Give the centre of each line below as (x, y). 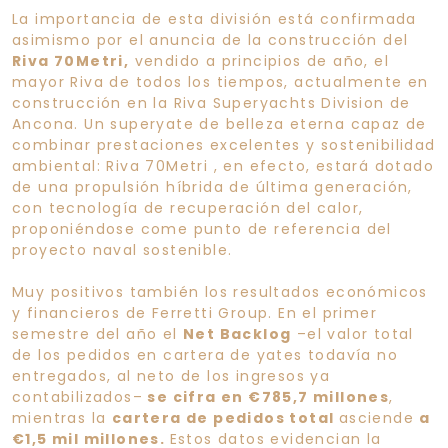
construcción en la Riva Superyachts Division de (211, 102)
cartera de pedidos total (225, 417)
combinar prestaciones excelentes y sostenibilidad (224, 144)
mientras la (62, 417)
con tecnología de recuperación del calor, (188, 207)
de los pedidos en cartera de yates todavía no (205, 354)
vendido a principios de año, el (259, 60)
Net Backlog (237, 333)
